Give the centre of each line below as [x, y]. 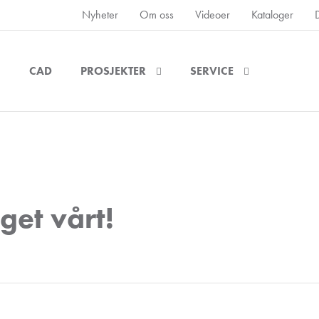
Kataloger [272, 15]
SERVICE [212, 71]
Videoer [212, 15]
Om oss [156, 15]
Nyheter [100, 15]
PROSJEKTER [114, 71]
